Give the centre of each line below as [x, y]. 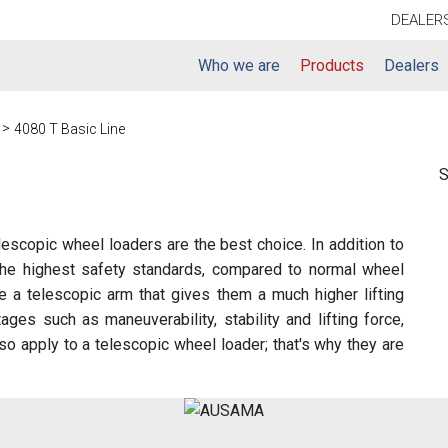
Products [332, 65]
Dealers [411, 65]
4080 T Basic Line [69, 129]
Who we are [239, 65]
